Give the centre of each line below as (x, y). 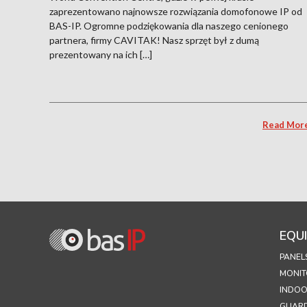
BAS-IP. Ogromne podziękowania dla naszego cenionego (169, 25)
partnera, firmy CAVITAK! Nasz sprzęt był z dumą (154, 40)
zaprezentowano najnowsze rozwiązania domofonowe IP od (176, 11)
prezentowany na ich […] (101, 54)
